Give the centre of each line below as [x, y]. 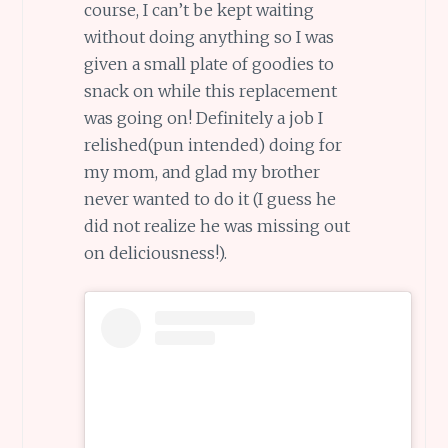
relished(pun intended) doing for [212, 144]
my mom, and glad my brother [201, 171]
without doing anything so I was [208, 36]
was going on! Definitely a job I [203, 117]
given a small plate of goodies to [208, 63]
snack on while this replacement [210, 90]
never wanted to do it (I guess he [209, 198]
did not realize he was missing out [216, 225]
